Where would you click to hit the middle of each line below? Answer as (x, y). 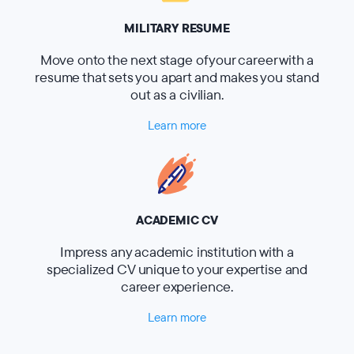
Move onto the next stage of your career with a (177, 60)
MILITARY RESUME (177, 29)
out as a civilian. (177, 95)
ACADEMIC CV (177, 220)
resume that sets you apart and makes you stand (177, 78)
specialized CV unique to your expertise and (177, 269)
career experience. (177, 286)
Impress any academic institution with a (177, 252)
